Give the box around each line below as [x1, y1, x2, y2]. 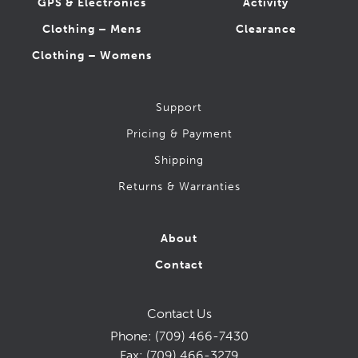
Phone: [109, 328, 155, 344]
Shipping [154, 153, 204, 168]
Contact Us [146, 306, 212, 322]
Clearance [235, 22, 296, 37]
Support [156, 101, 202, 115]
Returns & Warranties [117, 180, 241, 194]
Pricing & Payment [125, 127, 233, 141]
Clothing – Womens [32, 49, 153, 63]
